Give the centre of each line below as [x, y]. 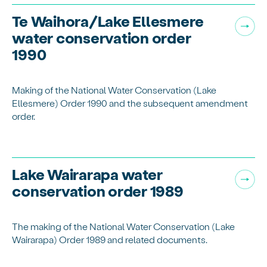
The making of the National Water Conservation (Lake [124, 226]
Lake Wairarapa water [87, 174]
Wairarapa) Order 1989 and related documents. [110, 239]
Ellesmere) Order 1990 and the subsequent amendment [130, 103]
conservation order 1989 [98, 191]
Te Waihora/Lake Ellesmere [108, 21]
